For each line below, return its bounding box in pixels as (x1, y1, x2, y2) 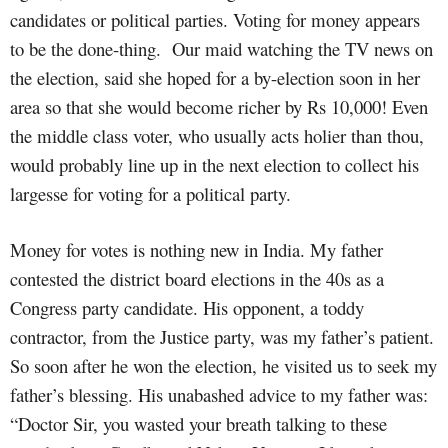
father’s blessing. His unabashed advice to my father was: (10, 381, 428, 407)
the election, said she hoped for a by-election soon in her (10, 64, 420, 90)
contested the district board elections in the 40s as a (10, 265, 384, 291)
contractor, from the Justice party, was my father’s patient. (10, 323, 434, 349)
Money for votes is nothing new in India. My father (10, 236, 383, 262)
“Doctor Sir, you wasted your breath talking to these (10, 410, 387, 436)
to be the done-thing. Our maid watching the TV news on (10, 35, 433, 61)
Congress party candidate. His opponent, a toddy (10, 294, 364, 320)
